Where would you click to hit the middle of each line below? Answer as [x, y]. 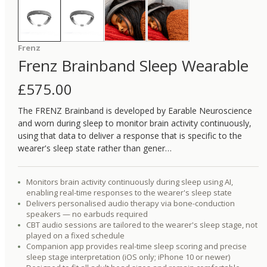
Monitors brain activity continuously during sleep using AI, [130, 181]
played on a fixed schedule [75, 235]
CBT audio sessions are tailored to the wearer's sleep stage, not [142, 224]
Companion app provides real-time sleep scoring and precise [136, 246]
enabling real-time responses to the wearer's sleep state [129, 192]
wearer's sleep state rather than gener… [95, 148]
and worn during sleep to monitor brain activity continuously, [135, 123]
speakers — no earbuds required [87, 214]
